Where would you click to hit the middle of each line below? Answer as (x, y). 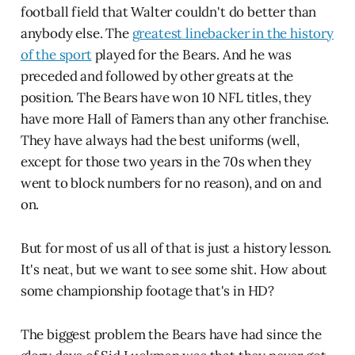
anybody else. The (76, 34)
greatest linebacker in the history (233, 34)
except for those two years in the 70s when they (166, 162)
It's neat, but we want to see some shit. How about (174, 270)
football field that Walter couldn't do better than (168, 12)
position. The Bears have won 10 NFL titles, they (166, 98)
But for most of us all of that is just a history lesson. (176, 248)
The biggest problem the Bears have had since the (171, 335)
